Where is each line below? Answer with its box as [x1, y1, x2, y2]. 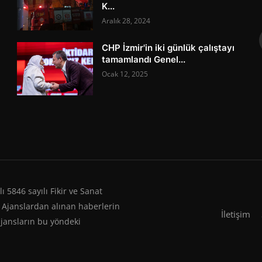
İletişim [221, 208, 250, 220]
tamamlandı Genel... [102, 54, 186, 65]
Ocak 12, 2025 [102, 69, 149, 79]
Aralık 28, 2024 [102, 16, 151, 26]
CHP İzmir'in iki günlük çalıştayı [102, 42, 235, 53]
